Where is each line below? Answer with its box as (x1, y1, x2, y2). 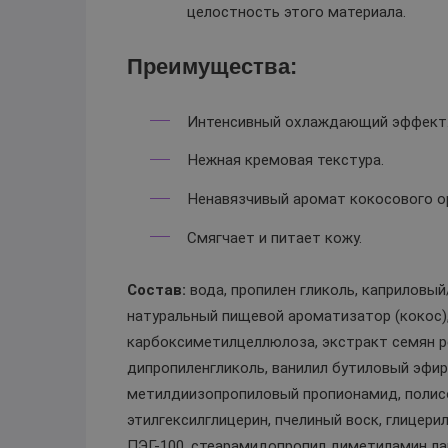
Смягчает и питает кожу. (187, 228, 363, 247)
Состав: (126, 281, 190, 300)
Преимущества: (126, 53, 297, 79)
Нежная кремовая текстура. (187, 151, 385, 170)
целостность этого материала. (187, 2, 407, 21)
